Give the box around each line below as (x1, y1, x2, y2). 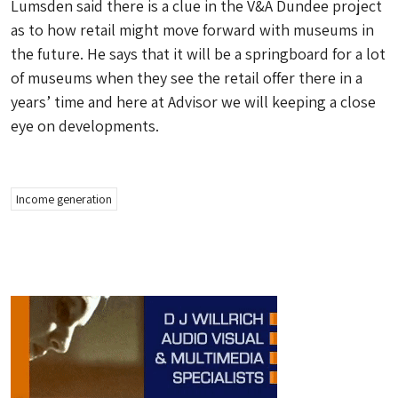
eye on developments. (11, 115, 159, 136)
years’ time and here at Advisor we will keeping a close (11, 92, 376, 112)
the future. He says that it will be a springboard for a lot (11, 44, 386, 64)
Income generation (15, 190, 112, 207)
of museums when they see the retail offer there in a (11, 68, 362, 88)
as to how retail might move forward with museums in (11, 20, 374, 40)
